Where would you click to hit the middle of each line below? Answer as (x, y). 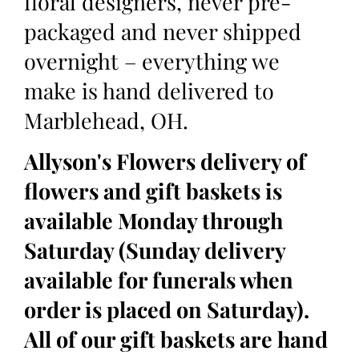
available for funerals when (159, 280)
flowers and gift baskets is (153, 191)
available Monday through (153, 221)
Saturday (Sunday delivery (155, 250)
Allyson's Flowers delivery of (165, 161)
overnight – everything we (152, 61)
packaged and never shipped (163, 31)
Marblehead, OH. (106, 120)
